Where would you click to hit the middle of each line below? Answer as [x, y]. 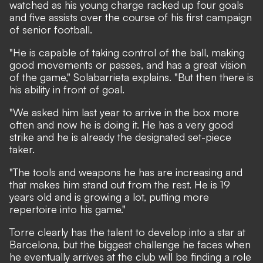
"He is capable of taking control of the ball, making [127, 52]
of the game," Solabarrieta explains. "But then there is [131, 77]
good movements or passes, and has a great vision [128, 65]
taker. [22, 149]
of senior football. [51, 29]
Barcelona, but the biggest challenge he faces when [130, 244]
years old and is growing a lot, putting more [109, 197]
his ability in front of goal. [67, 89]
